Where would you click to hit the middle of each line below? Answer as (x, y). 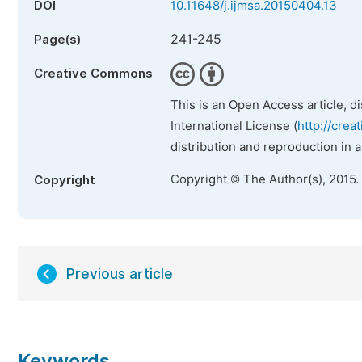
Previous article (120, 274)
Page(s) (57, 40)
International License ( (234, 126)
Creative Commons (93, 74)
